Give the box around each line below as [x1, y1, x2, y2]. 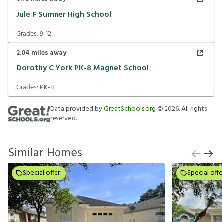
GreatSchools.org [104, 103, 156, 114]
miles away [30, 47, 66, 58]
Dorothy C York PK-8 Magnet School [16, 61, 149, 75]
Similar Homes [8, 144, 82, 163]
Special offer [23, 167, 60, 179]
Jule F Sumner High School [16, 8, 111, 21]
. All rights [179, 103, 207, 114]
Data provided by [50, 103, 104, 114]
